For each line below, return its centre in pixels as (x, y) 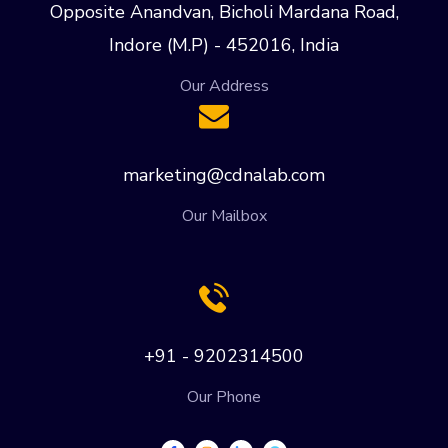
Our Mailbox (224, 216)
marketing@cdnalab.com (224, 175)
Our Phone (224, 397)
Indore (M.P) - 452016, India (224, 44)
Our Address (224, 85)
